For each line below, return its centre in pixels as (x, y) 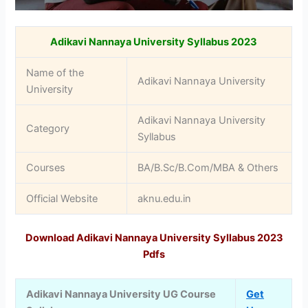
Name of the (55, 73)
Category (48, 129)
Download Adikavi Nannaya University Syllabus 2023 (154, 238)
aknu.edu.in (165, 199)
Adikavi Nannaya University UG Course (121, 295)
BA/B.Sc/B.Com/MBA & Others (208, 168)
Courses (46, 168)
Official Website (62, 199)
